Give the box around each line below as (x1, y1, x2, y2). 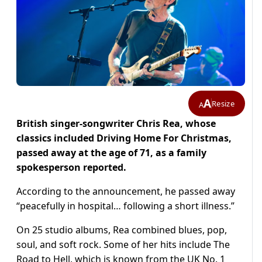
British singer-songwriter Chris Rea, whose (16, 117, 216, 130)
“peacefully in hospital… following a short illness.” (16, 199, 235, 213)
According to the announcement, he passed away (16, 185, 235, 198)
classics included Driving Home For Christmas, (16, 132, 232, 145)
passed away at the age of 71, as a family (16, 146, 206, 160)
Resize (212, 98, 235, 109)
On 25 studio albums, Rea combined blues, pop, (16, 223, 227, 237)
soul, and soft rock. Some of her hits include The (16, 238, 230, 251)
